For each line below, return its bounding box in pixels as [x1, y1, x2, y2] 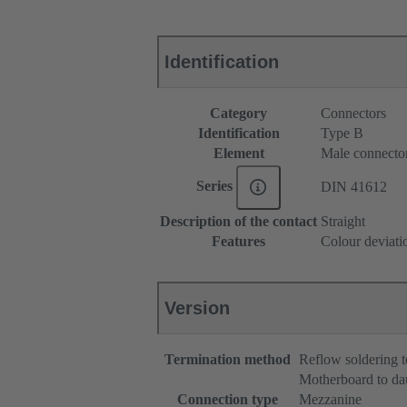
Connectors [321, 105, 386, 122]
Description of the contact [160, 213, 317, 230]
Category [210, 105, 267, 122]
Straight [321, 213, 365, 230]
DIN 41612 [321, 179, 387, 195]
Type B [321, 125, 363, 142]
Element [213, 145, 264, 162]
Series [196, 178, 237, 194]
